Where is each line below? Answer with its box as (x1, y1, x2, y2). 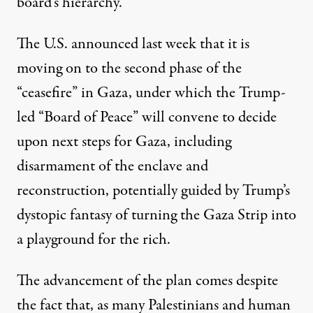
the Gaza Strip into (177, 204, 296, 227)
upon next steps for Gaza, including (17, 131, 231, 154)
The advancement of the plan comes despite (17, 270, 278, 293)
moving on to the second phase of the (17, 57, 242, 80)
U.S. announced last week (43, 33, 196, 56)
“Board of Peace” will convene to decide (35, 106, 277, 129)
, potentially (105, 180, 181, 203)
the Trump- (216, 82, 286, 105)
